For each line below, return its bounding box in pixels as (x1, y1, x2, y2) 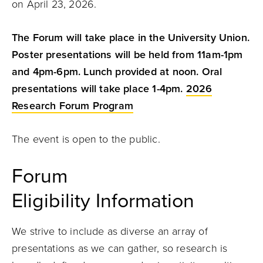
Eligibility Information (12, 189, 194, 213)
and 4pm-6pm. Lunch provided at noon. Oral (12, 65, 222, 78)
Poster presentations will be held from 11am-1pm (12, 48, 243, 61)
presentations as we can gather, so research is (12, 242, 228, 255)
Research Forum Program (12, 99, 133, 112)
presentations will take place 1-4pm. (12, 82, 186, 95)
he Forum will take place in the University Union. (18, 31, 250, 44)
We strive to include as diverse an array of (12, 225, 208, 238)
